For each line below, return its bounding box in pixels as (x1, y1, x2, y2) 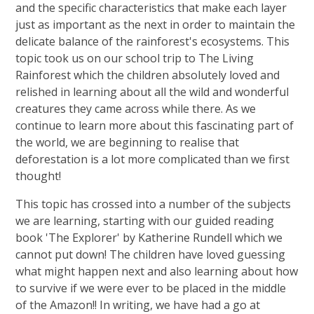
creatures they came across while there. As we (15, 101, 257, 117)
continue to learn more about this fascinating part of (15, 118, 294, 134)
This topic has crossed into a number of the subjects (15, 196, 292, 212)
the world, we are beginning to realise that (15, 135, 240, 151)
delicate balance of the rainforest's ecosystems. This (15, 34, 290, 50)
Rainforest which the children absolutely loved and (15, 67, 280, 83)
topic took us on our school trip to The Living (15, 50, 254, 67)
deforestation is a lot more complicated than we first (15, 151, 290, 168)
